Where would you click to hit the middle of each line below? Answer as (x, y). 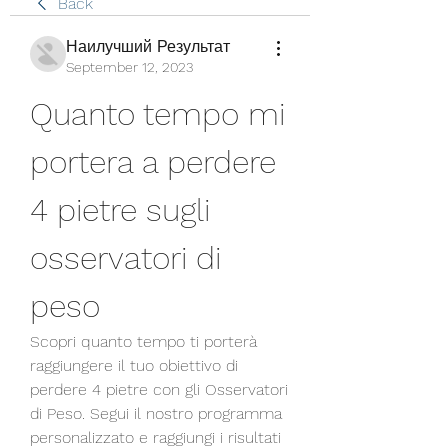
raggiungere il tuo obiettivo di (134, 365)
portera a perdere (153, 162)
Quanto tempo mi (157, 114)
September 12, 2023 (129, 67)
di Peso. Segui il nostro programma (156, 413)
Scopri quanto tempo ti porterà (143, 341)
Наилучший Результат (148, 46)
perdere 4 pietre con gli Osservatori (159, 389)
